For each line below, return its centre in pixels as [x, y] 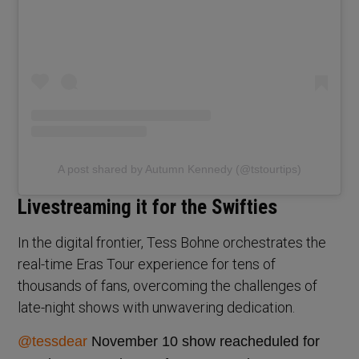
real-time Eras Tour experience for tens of [147, 264]
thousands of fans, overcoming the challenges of [168, 285]
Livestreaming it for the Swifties [148, 207]
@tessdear [53, 341]
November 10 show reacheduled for [204, 341]
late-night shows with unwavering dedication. [157, 307]
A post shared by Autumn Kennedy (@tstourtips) [179, 169]
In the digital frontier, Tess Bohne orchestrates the [172, 242]
